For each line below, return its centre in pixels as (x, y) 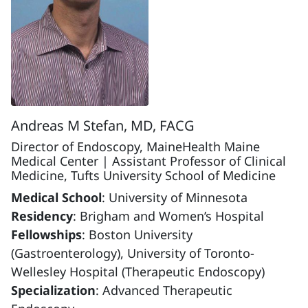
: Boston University (137, 235)
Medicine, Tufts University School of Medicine (143, 176)
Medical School (56, 198)
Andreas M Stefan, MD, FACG (103, 126)
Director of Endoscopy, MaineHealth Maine (135, 147)
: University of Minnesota (175, 198)
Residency (42, 216)
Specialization (53, 290)
